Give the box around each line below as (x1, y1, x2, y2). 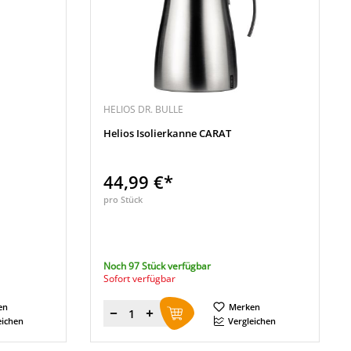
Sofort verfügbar (103, 272, 176, 285)
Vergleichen (228, 315, 277, 327)
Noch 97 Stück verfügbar (103, 259, 212, 273)
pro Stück (103, 194, 143, 205)
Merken (229, 301, 261, 313)
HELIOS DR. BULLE (103, 103, 184, 116)
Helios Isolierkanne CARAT (103, 126, 232, 140)
